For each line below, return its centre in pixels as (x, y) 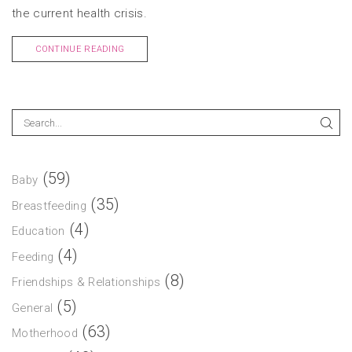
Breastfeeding (49, 205)
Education (38, 231)
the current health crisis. (79, 14)
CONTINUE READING (80, 49)
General (33, 308)
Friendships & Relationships (86, 282)
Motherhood (45, 334)
